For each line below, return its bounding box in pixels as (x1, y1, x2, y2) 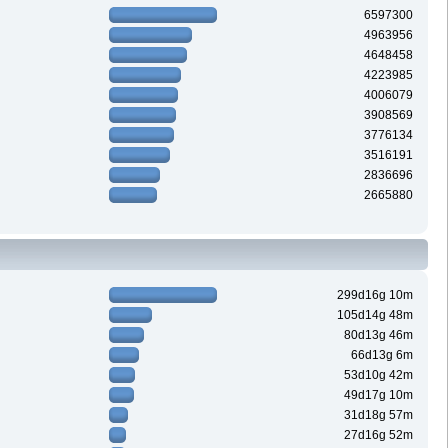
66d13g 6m (351, 348, 414, 363)
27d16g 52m (344, 428, 414, 443)
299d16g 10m (337, 288, 414, 303)
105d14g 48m (337, 308, 414, 323)
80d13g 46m (344, 328, 414, 343)
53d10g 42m (344, 368, 414, 383)
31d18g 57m (344, 408, 414, 423)
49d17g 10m (344, 388, 414, 403)
